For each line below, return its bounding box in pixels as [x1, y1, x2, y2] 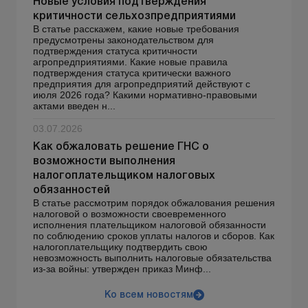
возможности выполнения [33, 156, 175, 166]
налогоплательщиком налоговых [33, 170, 215, 181]
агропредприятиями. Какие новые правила [33, 56, 228, 67]
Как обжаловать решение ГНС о [33, 142, 209, 152]
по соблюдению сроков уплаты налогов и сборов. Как [33, 230, 274, 241]
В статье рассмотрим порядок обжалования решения [33, 197, 275, 208]
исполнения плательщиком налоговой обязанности [33, 219, 266, 230]
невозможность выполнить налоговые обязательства [33, 252, 272, 263]
